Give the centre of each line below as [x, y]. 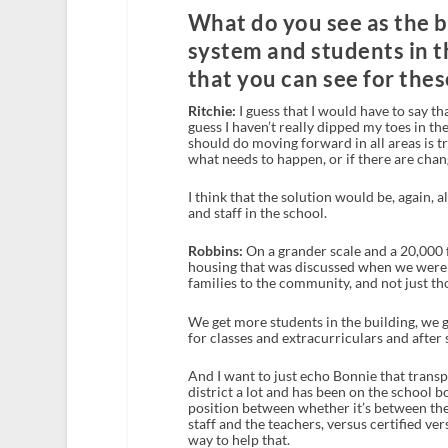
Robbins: [215, 251]
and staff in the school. [257, 213]
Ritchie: [211, 110]
